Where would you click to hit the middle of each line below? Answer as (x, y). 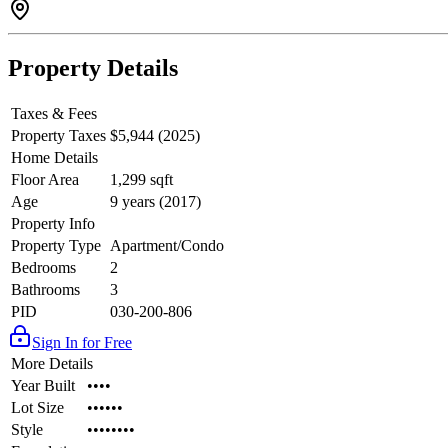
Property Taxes (58, 136)
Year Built (43, 386)
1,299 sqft (141, 180)
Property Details (93, 68)
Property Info (53, 224)
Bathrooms (45, 290)
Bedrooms (43, 268)
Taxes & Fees (54, 114)
